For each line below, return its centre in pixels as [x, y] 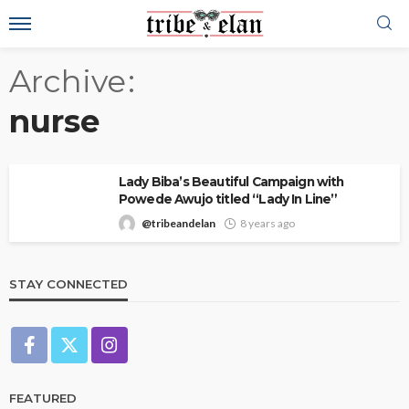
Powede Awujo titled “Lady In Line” [228, 199]
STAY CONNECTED [68, 284]
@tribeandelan [178, 223]
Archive [68, 81]
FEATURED [43, 398]
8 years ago [267, 223]
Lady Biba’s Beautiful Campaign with [231, 182]
